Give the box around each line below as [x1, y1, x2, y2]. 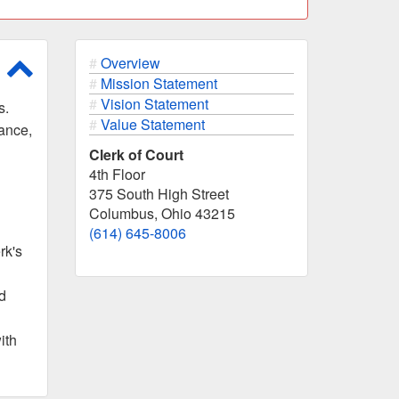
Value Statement [100, 114, 205, 134]
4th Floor [88, 164, 145, 184]
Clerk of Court [88, 144, 183, 165]
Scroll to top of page [32, 52, 159, 72]
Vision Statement [100, 94, 208, 114]
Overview [100, 53, 160, 73]
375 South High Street [88, 183, 229, 204]
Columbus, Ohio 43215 [88, 203, 235, 224]
